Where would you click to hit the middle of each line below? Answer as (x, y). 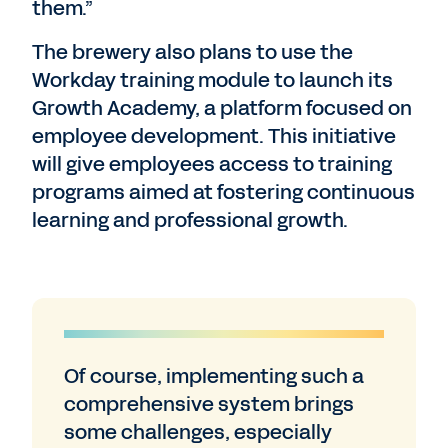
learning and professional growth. (190, 220)
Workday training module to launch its (212, 80)
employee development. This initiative (214, 136)
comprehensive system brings (209, 404)
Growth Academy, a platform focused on (222, 108)
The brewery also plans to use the (192, 52)
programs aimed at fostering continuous (223, 192)
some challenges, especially (198, 432)
